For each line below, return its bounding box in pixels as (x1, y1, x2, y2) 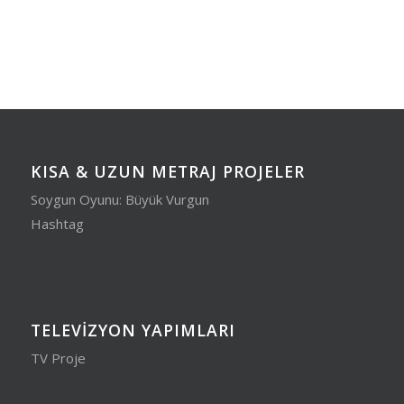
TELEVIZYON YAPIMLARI (30, 319, 235, 342)
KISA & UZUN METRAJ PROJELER (30, 161, 305, 183)
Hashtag (30, 215, 84, 234)
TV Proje (30, 349, 86, 368)
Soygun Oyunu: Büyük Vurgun (30, 190, 209, 209)
